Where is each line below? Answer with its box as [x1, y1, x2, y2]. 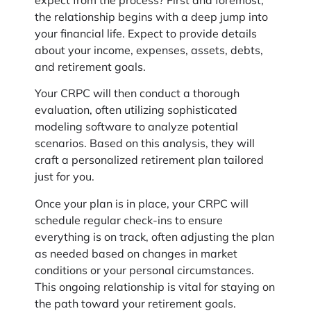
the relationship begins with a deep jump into [35, 12, 268, 26]
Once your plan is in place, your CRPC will [35, 198, 249, 212]
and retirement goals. [35, 62, 146, 76]
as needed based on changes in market [35, 248, 237, 262]
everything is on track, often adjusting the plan [35, 231, 274, 246]
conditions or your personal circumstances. [35, 264, 254, 279]
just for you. [35, 171, 94, 186]
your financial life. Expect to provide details [35, 28, 257, 43]
